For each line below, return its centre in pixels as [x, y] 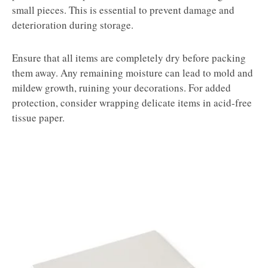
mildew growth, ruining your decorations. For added [121, 88]
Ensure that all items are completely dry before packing [129, 58]
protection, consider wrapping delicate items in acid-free [132, 103]
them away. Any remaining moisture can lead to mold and [133, 73]
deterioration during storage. [73, 25]
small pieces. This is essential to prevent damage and [123, 10]
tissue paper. [38, 118]
